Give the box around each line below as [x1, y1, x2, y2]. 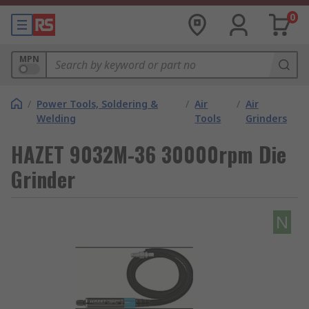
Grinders [245, 112, 287, 125]
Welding [37, 112, 76, 125]
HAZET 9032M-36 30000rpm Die [11, 139, 286, 170]
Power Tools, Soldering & [37, 97, 158, 110]
